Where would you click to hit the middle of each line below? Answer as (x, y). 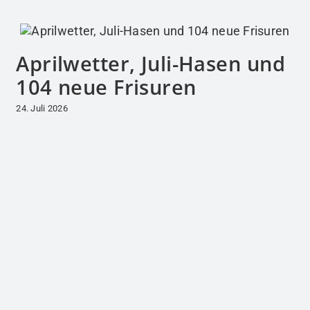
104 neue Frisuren (106, 87)
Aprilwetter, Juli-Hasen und (151, 64)
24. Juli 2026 (42, 108)
